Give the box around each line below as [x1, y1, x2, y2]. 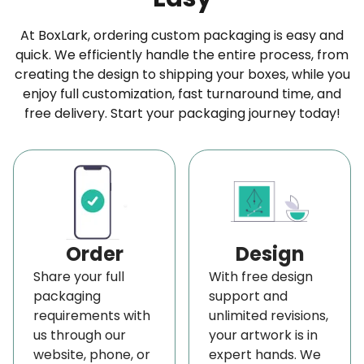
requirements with [33, 305, 150, 325]
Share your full [33, 266, 124, 286]
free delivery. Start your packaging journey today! [24, 103, 340, 123]
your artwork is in [209, 325, 318, 344]
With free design [209, 266, 313, 286]
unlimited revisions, [209, 305, 328, 325]
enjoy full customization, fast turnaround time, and [23, 84, 341, 103]
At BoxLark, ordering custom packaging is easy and [20, 25, 344, 45]
